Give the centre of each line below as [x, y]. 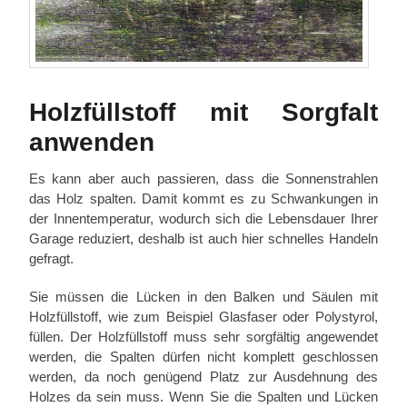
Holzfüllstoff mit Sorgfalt [203, 112]
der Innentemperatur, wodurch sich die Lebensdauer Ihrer [203, 218]
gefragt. [51, 258]
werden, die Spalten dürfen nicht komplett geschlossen [203, 356]
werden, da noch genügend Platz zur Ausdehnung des [203, 376]
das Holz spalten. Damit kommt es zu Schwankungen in [203, 198]
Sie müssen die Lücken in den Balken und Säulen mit [203, 296]
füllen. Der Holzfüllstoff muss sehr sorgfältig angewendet [203, 336]
